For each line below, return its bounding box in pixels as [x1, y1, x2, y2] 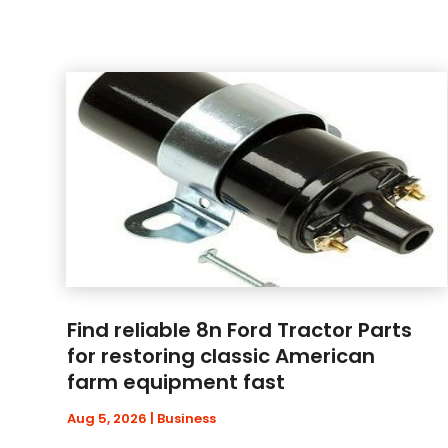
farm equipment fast [67, 367, 286, 396]
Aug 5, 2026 [67, 408, 148, 428]
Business [157, 408, 217, 428]
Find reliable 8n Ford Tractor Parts [67, 315, 413, 344]
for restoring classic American [67, 341, 376, 370]
